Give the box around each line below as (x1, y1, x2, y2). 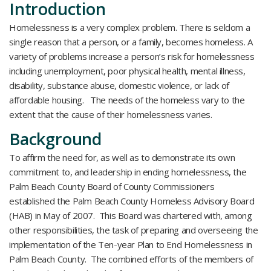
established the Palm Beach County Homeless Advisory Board (9, 195, 255, 207)
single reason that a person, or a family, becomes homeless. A (9, 36, 253, 48)
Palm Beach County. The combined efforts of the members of (9, 253, 253, 265)
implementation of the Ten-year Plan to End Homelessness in (9, 238, 252, 250)
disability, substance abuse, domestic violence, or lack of (9, 79, 229, 91)
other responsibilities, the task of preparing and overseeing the (9, 224, 258, 236)
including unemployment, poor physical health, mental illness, (9, 65, 246, 77)
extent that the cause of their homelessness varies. (9, 108, 212, 120)
